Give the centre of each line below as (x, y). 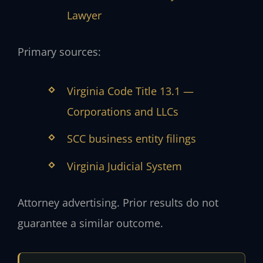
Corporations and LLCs (122, 111)
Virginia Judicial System (124, 166)
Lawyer (84, 16)
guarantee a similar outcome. (90, 223)
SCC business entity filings (131, 139)
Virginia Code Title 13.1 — (130, 91)
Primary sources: (59, 52)
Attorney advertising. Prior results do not (118, 202)
